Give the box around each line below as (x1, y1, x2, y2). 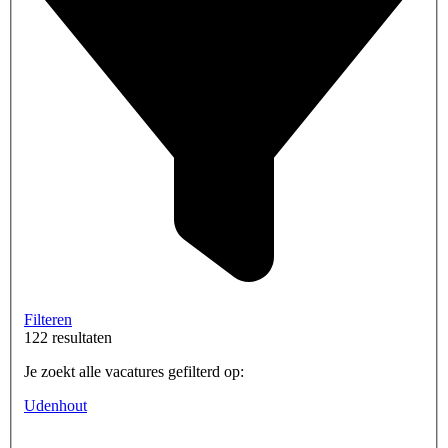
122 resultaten (24, 328, 112, 346)
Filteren (24, 310, 72, 328)
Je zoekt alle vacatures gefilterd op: (24, 362, 244, 380)
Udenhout (24, 396, 87, 414)
